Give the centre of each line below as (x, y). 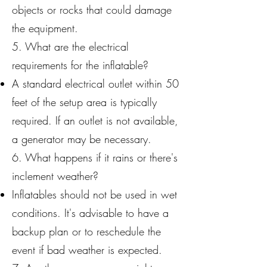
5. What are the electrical (70, 46)
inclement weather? (55, 176)
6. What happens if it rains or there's (95, 157)
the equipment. (45, 28)
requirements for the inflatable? (80, 65)
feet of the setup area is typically (84, 102)
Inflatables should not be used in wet (94, 194)
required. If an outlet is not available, (95, 120)
